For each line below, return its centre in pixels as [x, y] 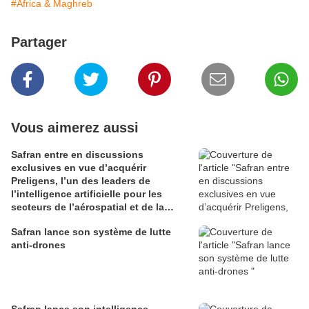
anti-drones [38, 245]
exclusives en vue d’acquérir [79, 168]
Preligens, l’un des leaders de [81, 181]
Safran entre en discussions [77, 155]
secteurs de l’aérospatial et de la [88, 207]
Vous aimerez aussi [75, 128]
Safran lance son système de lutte [91, 232]
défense [30, 220]
